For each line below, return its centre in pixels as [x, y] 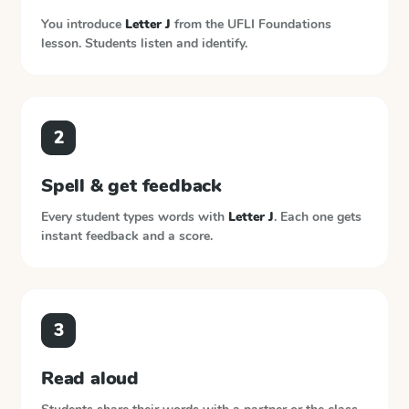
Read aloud [90, 378]
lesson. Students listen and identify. [144, 43]
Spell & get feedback [131, 186]
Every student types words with [135, 217]
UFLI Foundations [279, 24]
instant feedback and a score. [127, 236]
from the [199, 24]
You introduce [83, 24]
